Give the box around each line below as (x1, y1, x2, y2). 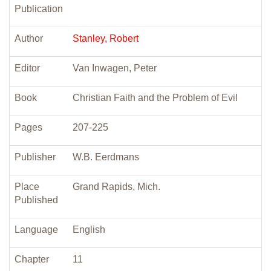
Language (15, 224, 58, 235)
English (73, 224, 105, 235)
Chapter (15, 254, 49, 264)
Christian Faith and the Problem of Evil (73, 93, 238, 103)
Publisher (15, 152, 56, 162)
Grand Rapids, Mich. (73, 181, 160, 192)
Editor (15, 63, 40, 73)
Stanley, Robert (73, 33, 139, 44)
